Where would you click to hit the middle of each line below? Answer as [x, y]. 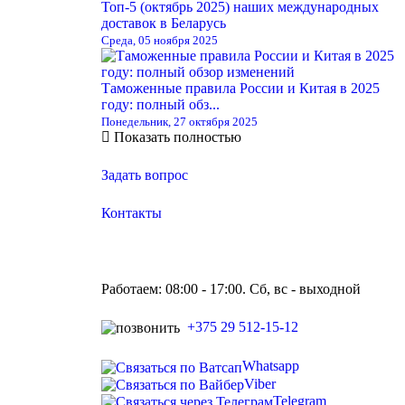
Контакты [132, 212]
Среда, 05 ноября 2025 [160, 40]
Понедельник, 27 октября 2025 [179, 121]
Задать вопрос [145, 174]
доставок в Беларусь [164, 23]
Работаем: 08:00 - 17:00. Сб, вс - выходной [231, 288]
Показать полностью [178, 137]
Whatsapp [271, 366]
